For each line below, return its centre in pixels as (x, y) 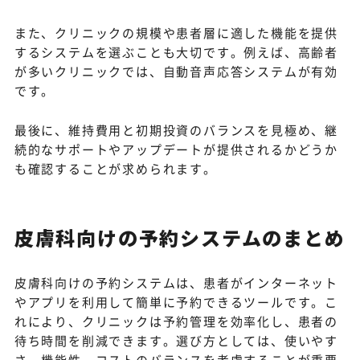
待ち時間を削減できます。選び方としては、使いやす (176, 341)
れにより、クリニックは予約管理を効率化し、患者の (176, 321)
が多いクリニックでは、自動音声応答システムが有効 (176, 72)
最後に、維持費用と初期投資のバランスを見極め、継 (176, 130)
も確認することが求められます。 (115, 169)
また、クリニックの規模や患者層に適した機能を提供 (176, 33)
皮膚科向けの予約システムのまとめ (180, 238)
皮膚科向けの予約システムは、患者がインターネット (176, 283)
